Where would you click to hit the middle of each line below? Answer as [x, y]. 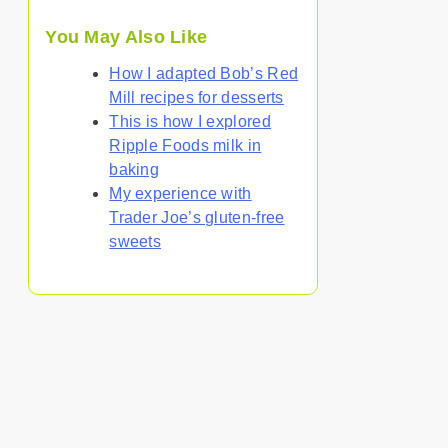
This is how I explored [190, 122]
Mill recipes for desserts [196, 98]
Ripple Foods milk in [185, 146]
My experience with [180, 194]
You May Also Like [126, 37]
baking [134, 170]
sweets [135, 242]
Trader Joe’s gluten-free [197, 218]
